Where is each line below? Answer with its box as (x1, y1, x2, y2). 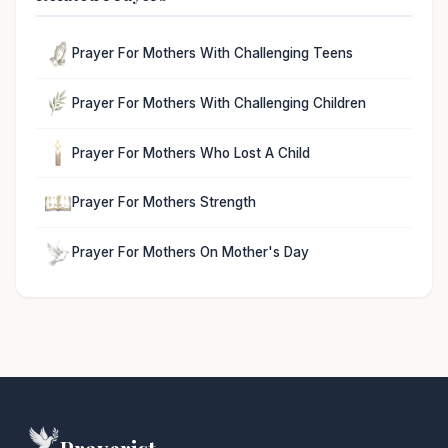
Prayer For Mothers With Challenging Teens (72, 45, 353, 62)
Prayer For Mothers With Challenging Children (72, 94, 366, 111)
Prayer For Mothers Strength (72, 194, 256, 211)
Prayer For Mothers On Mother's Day (72, 244, 309, 261)
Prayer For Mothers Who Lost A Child (72, 144, 310, 161)
